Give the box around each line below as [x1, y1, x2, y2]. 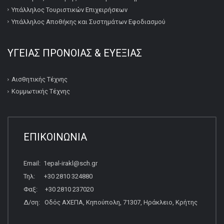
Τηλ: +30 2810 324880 [23, 172, 92, 180]
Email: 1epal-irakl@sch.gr [23, 159, 97, 167]
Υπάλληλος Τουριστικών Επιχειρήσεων [11, 5, 127, 13]
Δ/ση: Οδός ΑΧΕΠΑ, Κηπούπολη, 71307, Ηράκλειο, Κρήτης [23, 198, 197, 206]
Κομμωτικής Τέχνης [11, 87, 70, 95]
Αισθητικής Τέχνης [11, 75, 67, 83]
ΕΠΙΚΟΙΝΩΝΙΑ [23, 131, 87, 143]
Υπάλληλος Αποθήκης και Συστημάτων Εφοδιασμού [11, 17, 165, 25]
